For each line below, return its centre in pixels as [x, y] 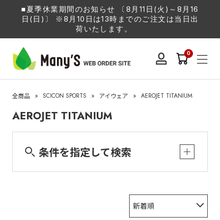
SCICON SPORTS [65, 96]
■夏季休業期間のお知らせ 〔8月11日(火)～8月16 [110, 9]
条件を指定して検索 [85, 151]
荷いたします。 [104, 29]
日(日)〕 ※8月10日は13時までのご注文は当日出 [110, 19]
